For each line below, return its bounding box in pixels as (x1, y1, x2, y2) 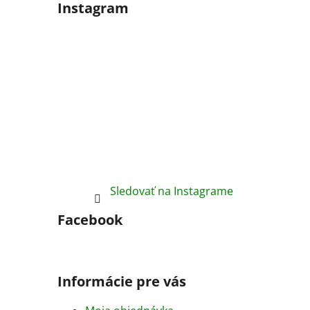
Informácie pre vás (57, 272, 186, 291)
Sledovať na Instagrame (110, 183, 233, 199)
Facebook (57, 210, 122, 230)
